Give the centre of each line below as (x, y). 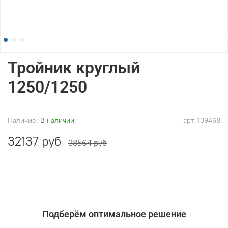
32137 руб (34, 141)
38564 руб (88, 142)
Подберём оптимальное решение (114, 214)
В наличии (57, 120)
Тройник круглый (74, 67)
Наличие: (23, 120)
